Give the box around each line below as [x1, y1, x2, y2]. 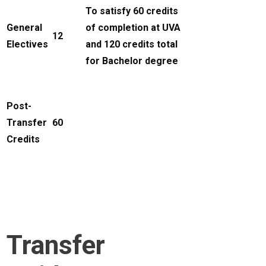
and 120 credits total [85, 39, 178, 50]
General [7, 22, 43, 34]
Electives [7, 39, 49, 50]
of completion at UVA [85, 22, 181, 34]
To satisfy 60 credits [85, 5, 179, 17]
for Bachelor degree [85, 55, 179, 67]
